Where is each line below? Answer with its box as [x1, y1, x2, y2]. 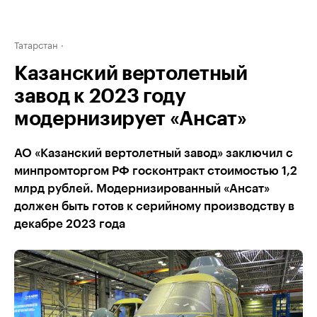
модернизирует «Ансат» [14, 109, 247, 129]
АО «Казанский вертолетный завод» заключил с [14, 147, 293, 159]
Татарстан [14, 37, 58, 51]
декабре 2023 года [14, 218, 125, 230]
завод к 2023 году [14, 86, 186, 106]
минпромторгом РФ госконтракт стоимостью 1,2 [14, 165, 297, 177]
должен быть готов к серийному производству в [14, 200, 294, 212]
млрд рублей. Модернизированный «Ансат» [14, 183, 270, 195]
